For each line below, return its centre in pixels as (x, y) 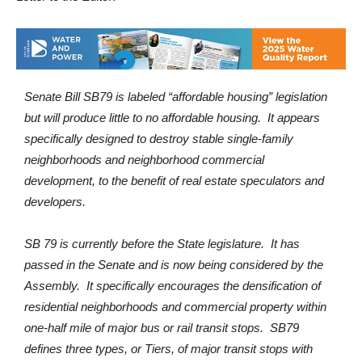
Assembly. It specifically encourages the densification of (173, 286)
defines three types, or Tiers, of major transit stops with (168, 349)
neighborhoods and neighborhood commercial (144, 160)
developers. (55, 202)
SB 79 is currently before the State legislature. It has (162, 244)
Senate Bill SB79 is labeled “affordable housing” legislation (176, 97)
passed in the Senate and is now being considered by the (174, 265)
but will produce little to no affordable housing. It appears (172, 118)
